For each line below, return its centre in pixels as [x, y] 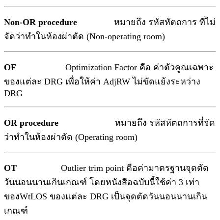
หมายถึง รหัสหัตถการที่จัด [142, 123]
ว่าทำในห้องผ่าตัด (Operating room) [71, 137]
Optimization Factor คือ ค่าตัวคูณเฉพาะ [116, 68]
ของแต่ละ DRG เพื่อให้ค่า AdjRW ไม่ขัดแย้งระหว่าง [102, 82]
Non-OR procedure [42, 22]
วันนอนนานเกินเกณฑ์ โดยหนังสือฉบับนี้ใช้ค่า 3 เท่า [102, 182]
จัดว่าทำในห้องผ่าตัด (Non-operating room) [84, 37]
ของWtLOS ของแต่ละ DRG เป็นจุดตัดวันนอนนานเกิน [106, 197]
